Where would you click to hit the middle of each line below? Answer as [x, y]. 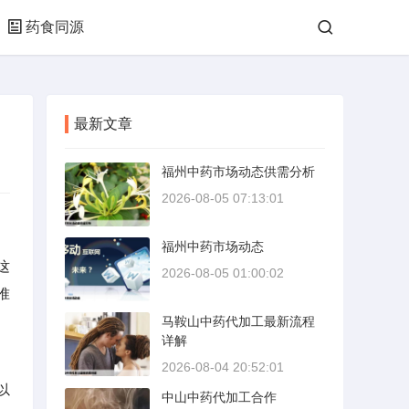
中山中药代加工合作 [219, 397]
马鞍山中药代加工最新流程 [238, 321]
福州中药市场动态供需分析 [238, 172]
